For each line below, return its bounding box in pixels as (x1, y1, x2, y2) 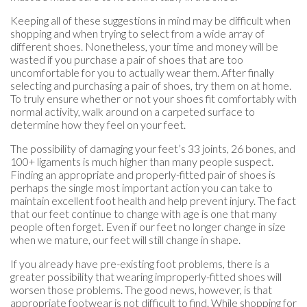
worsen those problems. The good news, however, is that (10, 283, 272, 297)
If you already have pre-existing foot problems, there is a (10, 257, 269, 271)
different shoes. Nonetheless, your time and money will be (10, 40, 278, 53)
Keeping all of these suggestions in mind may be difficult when (10, 14, 291, 27)
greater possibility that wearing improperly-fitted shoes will (10, 270, 282, 284)
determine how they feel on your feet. (10, 118, 186, 132)
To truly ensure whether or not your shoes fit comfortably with (10, 92, 297, 106)
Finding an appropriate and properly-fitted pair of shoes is (10, 168, 275, 182)
